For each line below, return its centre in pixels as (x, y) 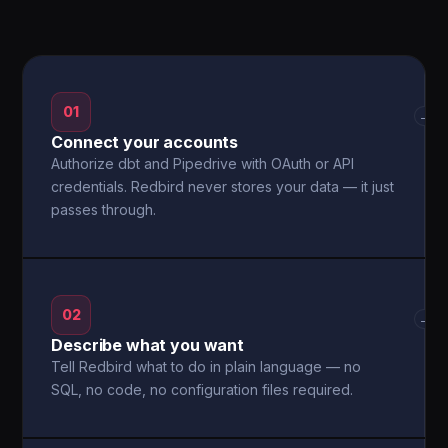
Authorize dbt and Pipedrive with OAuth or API (203, 163)
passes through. (104, 209)
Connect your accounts (145, 142)
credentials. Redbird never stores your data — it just (223, 186)
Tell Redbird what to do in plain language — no (206, 366)
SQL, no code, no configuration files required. (202, 389)
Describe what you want (147, 345)
